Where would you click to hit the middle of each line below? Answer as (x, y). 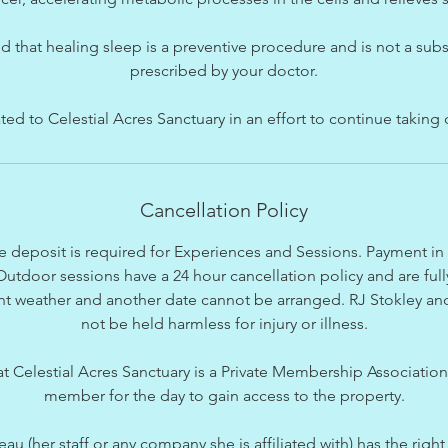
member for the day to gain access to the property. (224, 396)
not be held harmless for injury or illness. (224, 324)
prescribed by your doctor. (224, 71)
